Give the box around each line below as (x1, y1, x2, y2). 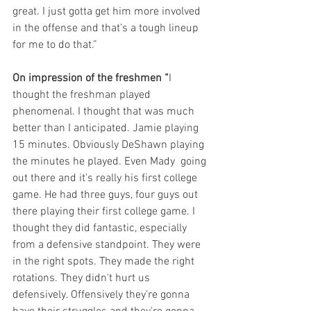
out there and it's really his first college (12, 171, 200, 185)
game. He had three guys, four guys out (12, 188, 201, 202)
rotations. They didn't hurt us (12, 271, 153, 285)
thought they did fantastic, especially (12, 221, 190, 235)
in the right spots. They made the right (12, 255, 197, 269)
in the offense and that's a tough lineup (12, 22, 201, 35)
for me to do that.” (12, 38, 97, 52)
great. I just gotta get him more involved (12, 5, 203, 19)
